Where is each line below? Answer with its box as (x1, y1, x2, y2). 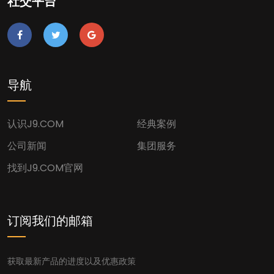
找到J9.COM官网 (7, 161, 83, 175)
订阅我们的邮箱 (7, 212, 93, 229)
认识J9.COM (7, 117, 64, 131)
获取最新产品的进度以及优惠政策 (7, 255, 136, 267)
